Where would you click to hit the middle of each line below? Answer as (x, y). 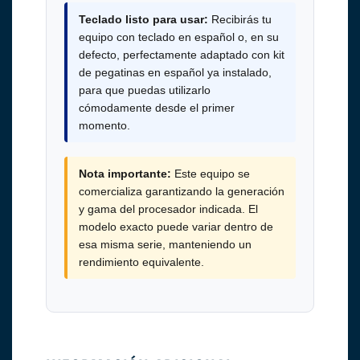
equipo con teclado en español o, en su (178, 37)
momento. (104, 126)
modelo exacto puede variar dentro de (176, 227)
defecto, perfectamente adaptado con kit (181, 55)
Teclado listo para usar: (143, 20)
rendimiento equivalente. (141, 262)
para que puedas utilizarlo (144, 90)
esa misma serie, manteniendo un (165, 245)
